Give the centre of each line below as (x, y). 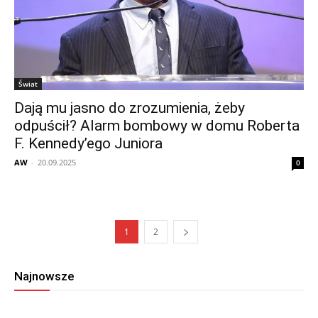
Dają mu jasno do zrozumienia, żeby (130, 108)
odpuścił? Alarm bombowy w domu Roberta (157, 126)
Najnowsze (44, 276)
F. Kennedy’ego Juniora (88, 144)
